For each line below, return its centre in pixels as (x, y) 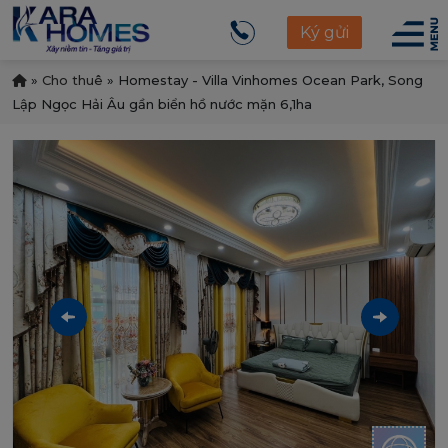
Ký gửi (324, 32)
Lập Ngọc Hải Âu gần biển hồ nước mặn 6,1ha (162, 104)
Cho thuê (72, 80)
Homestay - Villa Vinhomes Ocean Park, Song (270, 80)
